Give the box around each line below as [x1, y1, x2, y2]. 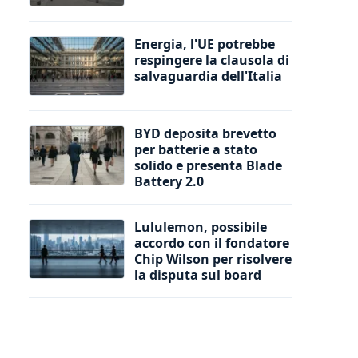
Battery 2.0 [134, 172, 204, 190]
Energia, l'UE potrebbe [134, 34, 275, 53]
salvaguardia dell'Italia [134, 66, 282, 85]
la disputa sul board [134, 265, 261, 284]
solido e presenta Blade [134, 156, 282, 174]
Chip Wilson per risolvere [134, 249, 292, 268]
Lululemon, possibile [134, 217, 267, 236]
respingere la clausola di [134, 50, 289, 69]
